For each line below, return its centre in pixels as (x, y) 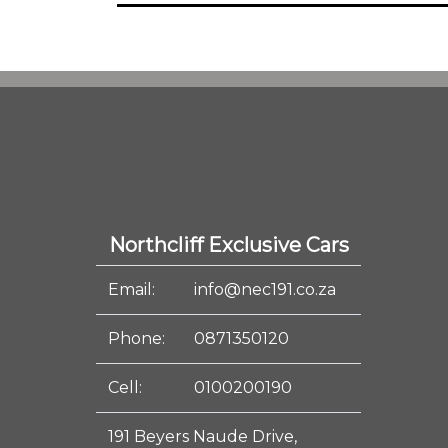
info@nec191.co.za (264, 289)
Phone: (136, 338)
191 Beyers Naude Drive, (202, 436)
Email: (131, 289)
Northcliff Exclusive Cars (228, 245)
